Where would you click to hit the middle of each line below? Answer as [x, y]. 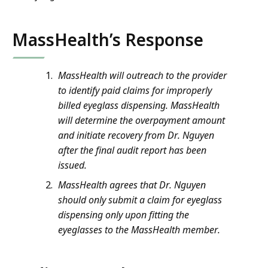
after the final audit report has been [132, 150]
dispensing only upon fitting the [124, 215]
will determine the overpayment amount [141, 121]
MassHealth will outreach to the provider [142, 76]
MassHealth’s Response [108, 40]
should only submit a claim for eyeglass [140, 200]
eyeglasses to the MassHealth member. [139, 230]
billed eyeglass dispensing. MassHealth [139, 106]
